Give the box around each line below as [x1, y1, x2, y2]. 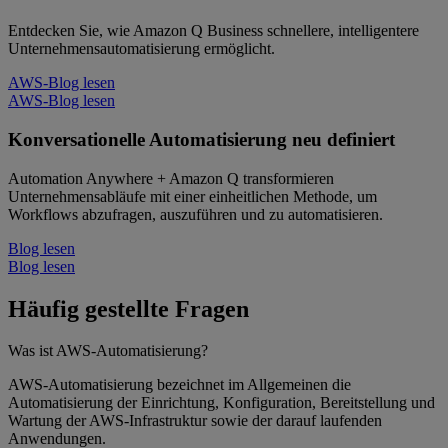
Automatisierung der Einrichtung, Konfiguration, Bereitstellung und [8, 394, 435, 412]
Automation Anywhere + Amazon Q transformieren [8, 169, 334, 187]
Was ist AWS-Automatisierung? [8, 342, 208, 360]
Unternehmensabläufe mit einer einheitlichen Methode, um [8, 187, 377, 205]
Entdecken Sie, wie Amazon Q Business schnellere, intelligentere [8, 22, 419, 40]
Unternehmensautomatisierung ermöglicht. [8, 40, 275, 58]
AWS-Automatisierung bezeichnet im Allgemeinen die [8, 376, 351, 394]
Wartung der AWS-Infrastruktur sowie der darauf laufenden [8, 412, 382, 430]
